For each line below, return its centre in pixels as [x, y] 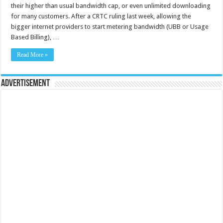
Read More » [33, 55]
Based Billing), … [35, 37]
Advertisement [26, 83]
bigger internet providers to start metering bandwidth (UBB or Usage [110, 26]
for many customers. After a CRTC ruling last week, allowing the [101, 16]
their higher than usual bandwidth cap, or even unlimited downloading [111, 5]
